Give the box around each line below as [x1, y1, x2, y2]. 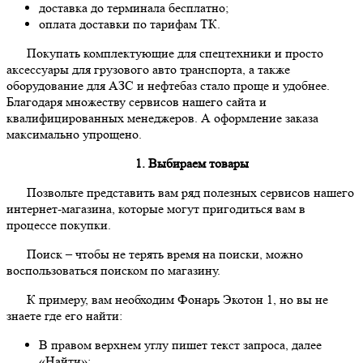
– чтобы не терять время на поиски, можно [62, 246, 303, 263]
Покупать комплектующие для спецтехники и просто [27, 45, 323, 62]
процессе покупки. [6, 217, 111, 233]
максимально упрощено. [6, 126, 142, 143]
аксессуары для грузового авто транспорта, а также [6, 62, 290, 78]
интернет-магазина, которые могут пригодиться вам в [6, 201, 305, 217]
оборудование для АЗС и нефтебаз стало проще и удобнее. [6, 78, 330, 94]
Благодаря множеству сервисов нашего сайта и [6, 94, 267, 110]
